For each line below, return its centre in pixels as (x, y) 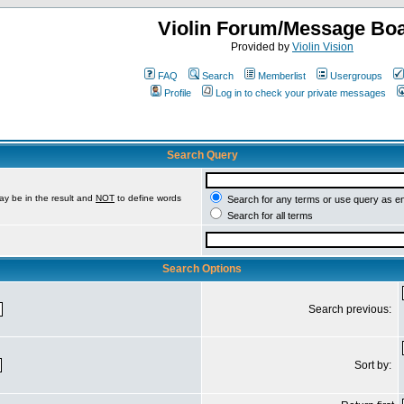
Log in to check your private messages (301, 93)
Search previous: (351, 309)
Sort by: (374, 365)
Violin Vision (323, 47)
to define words (148, 198)
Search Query (202, 155)
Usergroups (356, 76)
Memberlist (281, 76)
